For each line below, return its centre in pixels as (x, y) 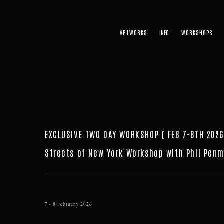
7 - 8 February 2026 (69, 204)
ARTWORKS (134, 32)
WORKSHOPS (197, 32)
